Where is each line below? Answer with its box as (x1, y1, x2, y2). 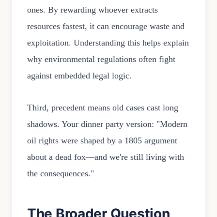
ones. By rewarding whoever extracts (27, 5, 158, 15)
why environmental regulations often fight (27, 54, 175, 64)
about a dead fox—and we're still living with (27, 152, 184, 162)
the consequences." (27, 169, 94, 179)
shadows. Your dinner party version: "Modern (27, 119, 187, 129)
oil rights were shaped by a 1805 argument (27, 136, 177, 146)
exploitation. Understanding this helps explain (27, 38, 189, 48)
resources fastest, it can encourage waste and (27, 21, 185, 31)
